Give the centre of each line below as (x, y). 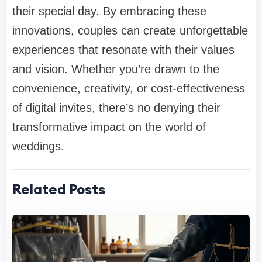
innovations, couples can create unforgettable (130, 31)
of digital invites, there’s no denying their (116, 108)
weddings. (38, 146)
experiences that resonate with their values (123, 50)
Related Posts (59, 189)
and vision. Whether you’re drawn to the (116, 69)
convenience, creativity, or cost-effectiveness (129, 89)
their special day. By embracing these (109, 11)
